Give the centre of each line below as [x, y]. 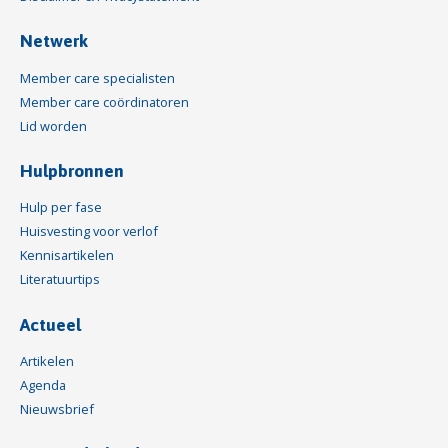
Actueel [50, 324]
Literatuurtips [60, 279]
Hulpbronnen [72, 170]
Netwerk [54, 41]
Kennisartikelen [67, 255]
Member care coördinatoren [104, 101]
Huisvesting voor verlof [89, 231]
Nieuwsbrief [57, 409]
